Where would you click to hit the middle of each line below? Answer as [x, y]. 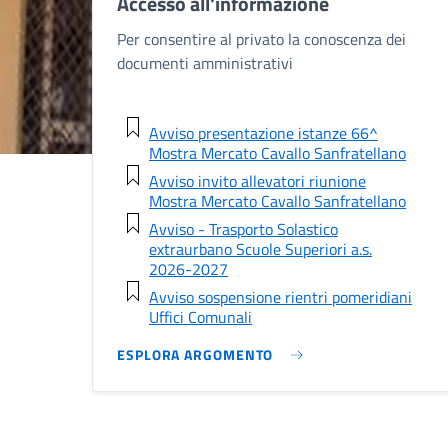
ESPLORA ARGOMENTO [195, 354]
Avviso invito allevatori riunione [257, 180]
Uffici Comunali [200, 316]
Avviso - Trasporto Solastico [243, 228]
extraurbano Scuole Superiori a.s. [260, 248]
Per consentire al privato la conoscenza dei [261, 38]
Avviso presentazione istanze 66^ [263, 132]
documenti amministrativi [205, 62]
